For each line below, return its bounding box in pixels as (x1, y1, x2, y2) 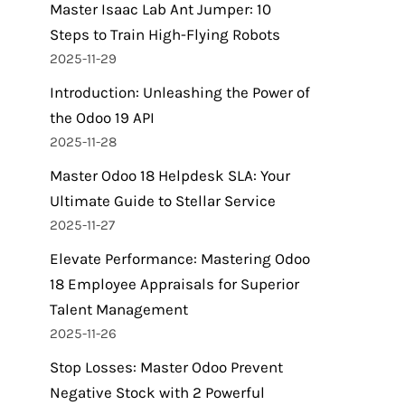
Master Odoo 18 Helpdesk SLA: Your (50, 166, 290, 184)
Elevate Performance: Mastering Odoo (50, 250, 310, 268)
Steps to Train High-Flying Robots (50, 25, 280, 43)
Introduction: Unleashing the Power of (50, 83, 310, 101)
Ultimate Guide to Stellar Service (50, 192, 276, 210)
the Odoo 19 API (50, 108, 155, 127)
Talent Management (50, 300, 188, 318)
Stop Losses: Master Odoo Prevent (50, 358, 283, 376)
